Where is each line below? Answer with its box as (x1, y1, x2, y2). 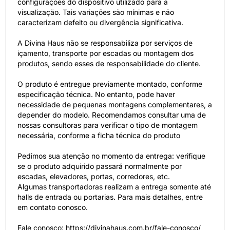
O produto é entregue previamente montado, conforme (17, 80, 202, 88)
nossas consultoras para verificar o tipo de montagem (17, 121, 198, 129)
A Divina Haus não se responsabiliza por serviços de (17, 39, 193, 47)
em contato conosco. (17, 203, 88, 212)
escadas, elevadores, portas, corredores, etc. (17, 172, 170, 181)
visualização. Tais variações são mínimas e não (17, 8, 174, 16)
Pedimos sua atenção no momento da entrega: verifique (17, 151, 205, 160)
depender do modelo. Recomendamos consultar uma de (17, 110, 206, 119)
